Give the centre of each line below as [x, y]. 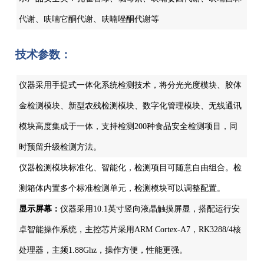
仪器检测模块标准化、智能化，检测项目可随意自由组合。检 [131, 168]
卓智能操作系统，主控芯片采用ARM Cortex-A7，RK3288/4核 [130, 230]
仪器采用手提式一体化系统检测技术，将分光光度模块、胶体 [131, 85]
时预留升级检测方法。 [60, 147]
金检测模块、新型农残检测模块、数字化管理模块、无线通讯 [131, 106]
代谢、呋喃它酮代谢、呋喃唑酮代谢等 [89, 19]
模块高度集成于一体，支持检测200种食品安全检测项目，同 [128, 127]
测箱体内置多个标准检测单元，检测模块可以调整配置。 [122, 189]
